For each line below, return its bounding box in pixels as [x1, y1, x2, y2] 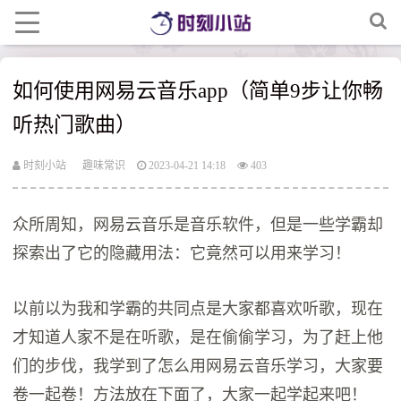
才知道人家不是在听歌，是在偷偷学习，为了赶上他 [13, 328, 384, 347]
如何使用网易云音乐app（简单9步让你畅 [13, 80, 384, 103]
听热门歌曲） [13, 114, 137, 137]
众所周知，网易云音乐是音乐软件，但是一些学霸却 [13, 216, 384, 235]
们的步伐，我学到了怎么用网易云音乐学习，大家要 [13, 357, 384, 376]
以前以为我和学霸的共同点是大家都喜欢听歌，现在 [13, 300, 384, 319]
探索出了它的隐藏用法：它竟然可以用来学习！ [13, 244, 352, 263]
